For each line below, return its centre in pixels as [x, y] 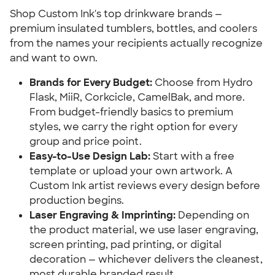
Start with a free [192, 156]
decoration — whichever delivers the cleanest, [146, 259]
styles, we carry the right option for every [134, 127]
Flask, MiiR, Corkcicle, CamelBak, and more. [137, 97]
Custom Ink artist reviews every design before [145, 186]
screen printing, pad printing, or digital [126, 245]
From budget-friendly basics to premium [131, 112]
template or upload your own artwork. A [131, 171]
